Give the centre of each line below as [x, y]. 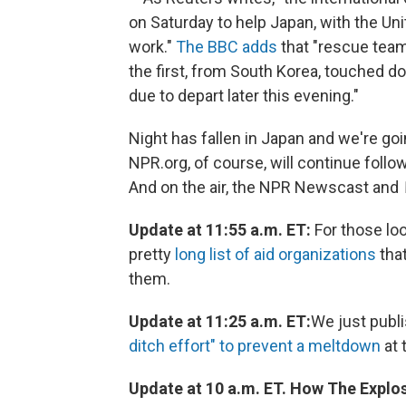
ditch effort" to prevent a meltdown [255, 346]
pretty [152, 254]
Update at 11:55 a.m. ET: [220, 230]
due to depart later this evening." [244, 96]
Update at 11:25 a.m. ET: [220, 321]
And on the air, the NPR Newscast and [266, 187]
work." [152, 47]
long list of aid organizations [275, 254]
